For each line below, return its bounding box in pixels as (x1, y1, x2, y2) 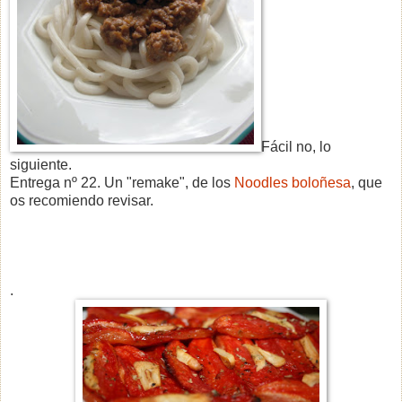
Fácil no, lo (261, 139, 331, 155)
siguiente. (10, 157, 72, 173)
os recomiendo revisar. (10, 193, 153, 209)
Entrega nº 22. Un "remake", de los (10, 175, 234, 191)
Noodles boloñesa (234, 175, 351, 191)
